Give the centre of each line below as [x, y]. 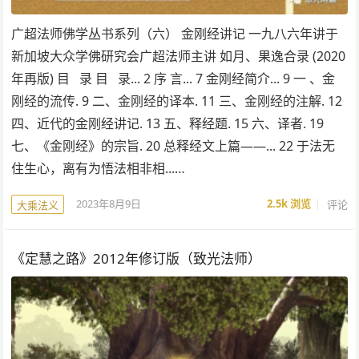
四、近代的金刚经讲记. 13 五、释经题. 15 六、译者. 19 [168, 123]
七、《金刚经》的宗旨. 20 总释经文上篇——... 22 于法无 [173, 145]
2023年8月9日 [109, 204]
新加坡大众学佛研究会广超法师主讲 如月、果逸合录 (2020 [179, 56]
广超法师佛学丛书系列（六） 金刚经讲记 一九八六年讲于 [175, 33]
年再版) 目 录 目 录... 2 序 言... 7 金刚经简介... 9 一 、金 [173, 78]
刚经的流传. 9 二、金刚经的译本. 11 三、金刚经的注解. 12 [177, 101]
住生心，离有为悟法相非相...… [99, 168]
